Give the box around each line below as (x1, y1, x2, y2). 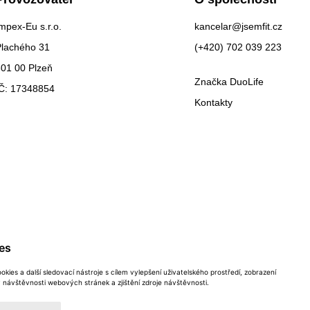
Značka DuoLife (194, 76, 264, 88)
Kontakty (194, 97, 232, 109)
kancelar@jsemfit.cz (194, 21, 282, 33)
